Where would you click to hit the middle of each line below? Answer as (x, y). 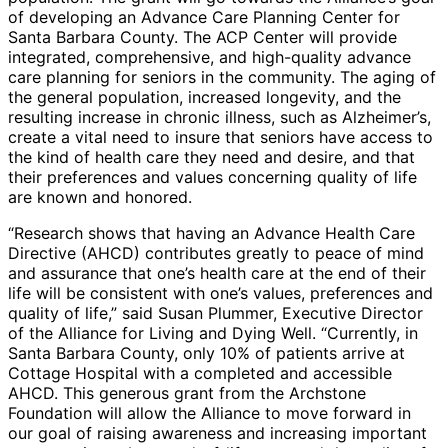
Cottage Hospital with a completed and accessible (200, 373)
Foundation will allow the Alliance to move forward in (209, 413)
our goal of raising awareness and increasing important (217, 433)
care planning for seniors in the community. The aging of (222, 77)
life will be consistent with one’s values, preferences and (220, 293)
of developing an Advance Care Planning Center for (204, 17)
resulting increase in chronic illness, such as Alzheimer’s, (219, 117)
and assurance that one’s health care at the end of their (217, 273)
